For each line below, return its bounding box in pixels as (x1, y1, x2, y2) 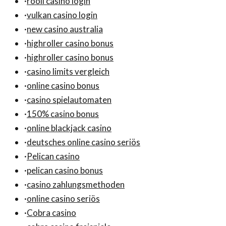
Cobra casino (27, 207, 76, 218)
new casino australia (27, 23, 103, 34)
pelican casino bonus (27, 164, 103, 176)
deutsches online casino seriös (27, 136, 140, 147)
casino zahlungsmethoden (27, 179, 125, 190)
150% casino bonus (27, 108, 99, 119)
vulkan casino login (27, 9, 97, 20)
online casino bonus (27, 80, 99, 91)
